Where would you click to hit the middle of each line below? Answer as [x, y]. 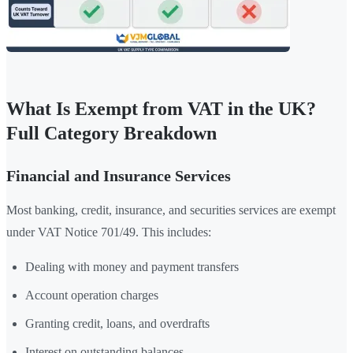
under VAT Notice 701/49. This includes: [109, 232]
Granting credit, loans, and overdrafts [117, 324]
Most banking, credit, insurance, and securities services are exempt [171, 210]
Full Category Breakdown [111, 134]
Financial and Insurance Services [119, 176]
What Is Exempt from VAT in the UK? [161, 109]
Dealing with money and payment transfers [132, 267]
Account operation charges [92, 295]
